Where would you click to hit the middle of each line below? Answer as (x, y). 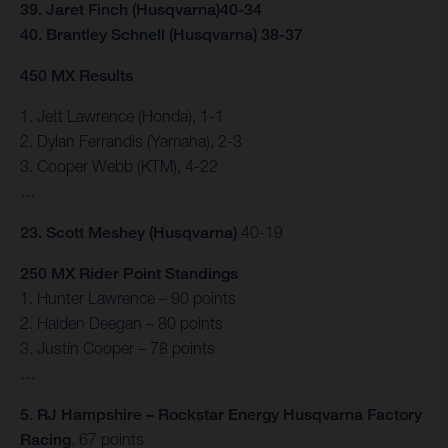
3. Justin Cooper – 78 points (117, 348)
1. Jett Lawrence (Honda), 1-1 (122, 116)
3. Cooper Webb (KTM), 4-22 (119, 166)
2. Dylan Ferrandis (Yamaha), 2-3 (131, 141)
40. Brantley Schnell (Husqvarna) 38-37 (161, 35)
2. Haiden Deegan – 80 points (121, 323)
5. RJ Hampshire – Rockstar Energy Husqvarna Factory (221, 415)
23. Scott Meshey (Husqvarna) (128, 233)
